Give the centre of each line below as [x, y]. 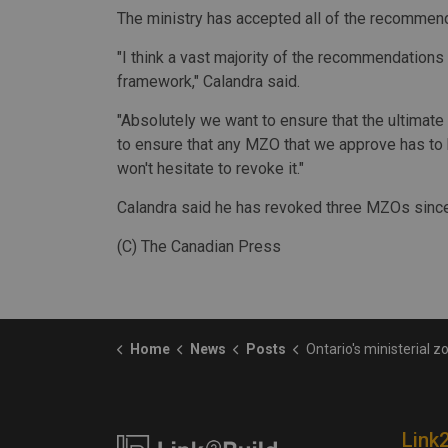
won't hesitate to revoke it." [210, 168]
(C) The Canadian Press [199, 246]
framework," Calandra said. [208, 81]
